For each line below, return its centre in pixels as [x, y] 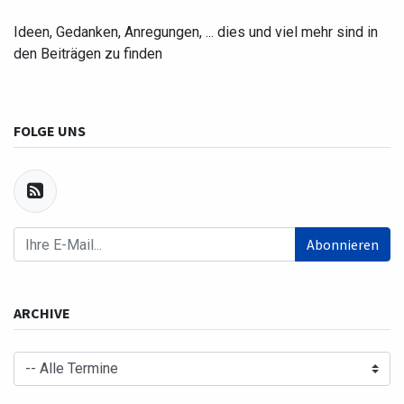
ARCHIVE [42, 313]
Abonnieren [343, 244]
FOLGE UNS [50, 131]
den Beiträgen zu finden [88, 54]
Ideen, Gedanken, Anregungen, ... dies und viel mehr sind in [196, 32]
